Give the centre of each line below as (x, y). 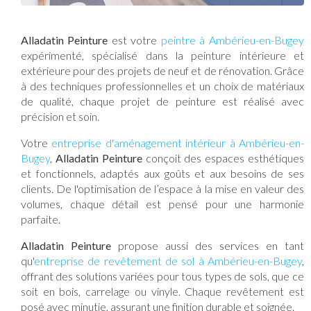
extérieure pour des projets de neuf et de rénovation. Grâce (162, 70)
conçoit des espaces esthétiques (223, 158)
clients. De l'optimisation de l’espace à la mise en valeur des (162, 188)
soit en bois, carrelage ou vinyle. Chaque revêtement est (162, 291)
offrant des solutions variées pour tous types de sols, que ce (162, 276)
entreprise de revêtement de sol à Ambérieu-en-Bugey (168, 260)
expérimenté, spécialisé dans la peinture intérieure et (162, 55)
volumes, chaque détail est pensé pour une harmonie (162, 203)
